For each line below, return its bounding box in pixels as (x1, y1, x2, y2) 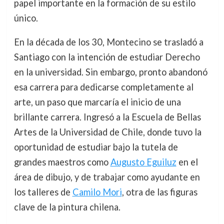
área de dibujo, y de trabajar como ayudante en (13, 171, 200, 183)
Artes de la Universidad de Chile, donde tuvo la (13, 126, 201, 138)
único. (13, 12, 38, 23)
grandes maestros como (13, 156, 110, 168)
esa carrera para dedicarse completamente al (13, 81, 193, 93)
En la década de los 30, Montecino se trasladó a (13, 36, 203, 48)
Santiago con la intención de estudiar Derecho (13, 51, 200, 63)
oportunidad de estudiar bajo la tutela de (13, 141, 178, 153)
